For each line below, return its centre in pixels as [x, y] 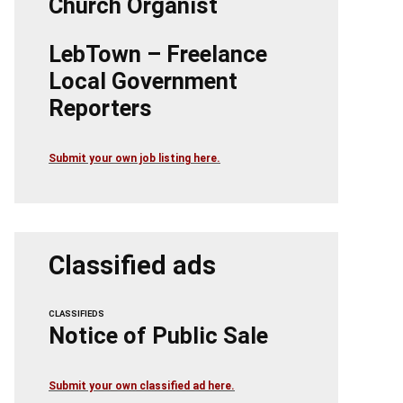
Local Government [143, 81]
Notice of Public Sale [158, 336]
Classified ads [132, 266]
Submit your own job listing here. [134, 159]
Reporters [100, 108]
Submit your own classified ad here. [142, 386]
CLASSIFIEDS [76, 314]
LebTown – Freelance [158, 54]
